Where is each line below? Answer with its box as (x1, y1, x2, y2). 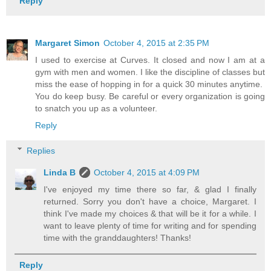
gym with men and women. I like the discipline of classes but (35, 67, 265, 77)
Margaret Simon (35, 38, 100, 48)
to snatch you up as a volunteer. (35, 103, 157, 114)
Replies (27, 145, 56, 155)
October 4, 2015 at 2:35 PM (103, 38, 209, 48)
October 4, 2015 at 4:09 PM (94, 167, 200, 177)
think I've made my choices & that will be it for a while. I (44, 208, 256, 218)
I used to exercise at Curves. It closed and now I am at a (35, 55, 265, 65)
